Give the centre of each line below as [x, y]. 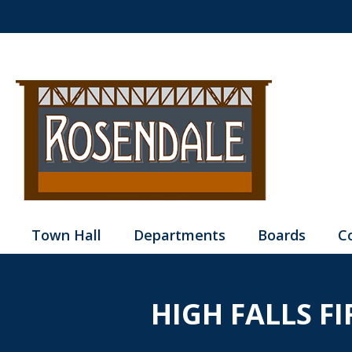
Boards [282, 235]
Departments [180, 235]
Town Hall [66, 235]
